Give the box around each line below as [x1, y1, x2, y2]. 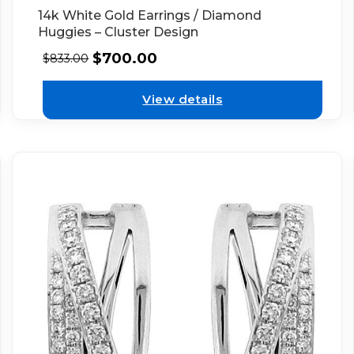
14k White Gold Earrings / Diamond [38, 7, 262, 23]
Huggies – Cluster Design [38, 24, 199, 40]
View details [142, 92, 223, 107]
